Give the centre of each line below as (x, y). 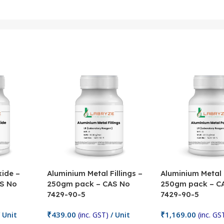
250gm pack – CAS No (89, 183)
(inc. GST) (93, 214)
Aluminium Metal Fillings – (95, 173)
